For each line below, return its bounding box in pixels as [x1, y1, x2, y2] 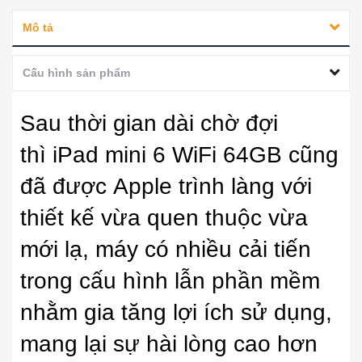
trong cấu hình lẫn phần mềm [20, 268, 320, 294]
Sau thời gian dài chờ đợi [20, 111, 278, 137]
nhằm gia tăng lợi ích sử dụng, [20, 300, 332, 326]
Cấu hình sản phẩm [23, 66, 130, 80]
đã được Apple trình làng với [20, 174, 312, 200]
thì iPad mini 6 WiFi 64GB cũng [20, 142, 339, 168]
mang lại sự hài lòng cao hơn [20, 331, 318, 357]
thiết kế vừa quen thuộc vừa [20, 205, 308, 231]
